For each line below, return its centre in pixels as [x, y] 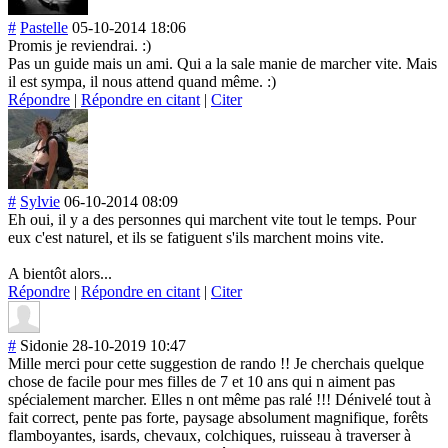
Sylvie [40, 201]
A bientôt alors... [60, 273]
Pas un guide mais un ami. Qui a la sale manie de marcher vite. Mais [222, 63]
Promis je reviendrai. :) [79, 45]
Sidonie [44, 345]
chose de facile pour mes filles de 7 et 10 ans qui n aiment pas [201, 381]
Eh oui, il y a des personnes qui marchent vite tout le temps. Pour [212, 219]
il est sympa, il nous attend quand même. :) [142, 81]
